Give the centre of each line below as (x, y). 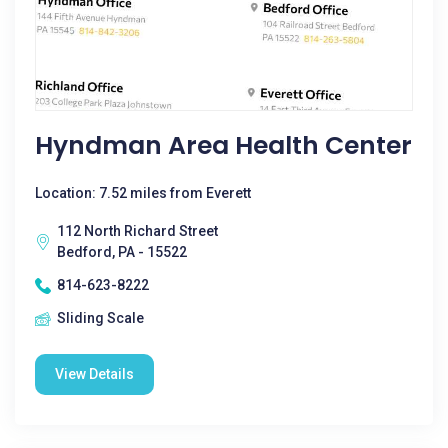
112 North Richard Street (137, 231)
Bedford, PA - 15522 (122, 252)
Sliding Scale (100, 318)
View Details (94, 374)
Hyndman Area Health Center (223, 145)
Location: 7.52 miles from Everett (143, 193)
